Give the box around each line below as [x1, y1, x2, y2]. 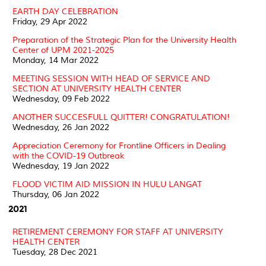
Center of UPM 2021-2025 [12, 45, 114, 55]
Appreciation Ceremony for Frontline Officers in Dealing [12, 140, 226, 151]
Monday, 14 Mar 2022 [12, 55, 99, 65]
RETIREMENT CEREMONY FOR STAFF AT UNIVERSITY [12, 226, 223, 237]
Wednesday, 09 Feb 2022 [12, 93, 110, 104]
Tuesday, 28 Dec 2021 [12, 246, 97, 257]
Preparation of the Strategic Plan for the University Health [12, 34, 236, 45]
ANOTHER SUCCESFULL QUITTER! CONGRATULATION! [12, 112, 230, 122]
